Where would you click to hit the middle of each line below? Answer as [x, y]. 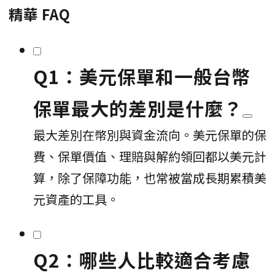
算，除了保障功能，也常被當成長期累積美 [150, 177]
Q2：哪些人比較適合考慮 [142, 259]
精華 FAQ [40, 14]
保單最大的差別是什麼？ [138, 108]
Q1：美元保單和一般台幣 [142, 76]
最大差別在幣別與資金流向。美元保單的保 [150, 134]
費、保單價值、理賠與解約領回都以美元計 [150, 156]
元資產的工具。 [76, 199]
